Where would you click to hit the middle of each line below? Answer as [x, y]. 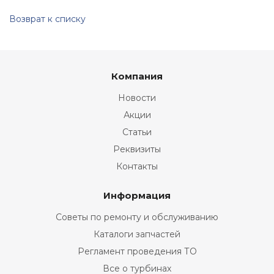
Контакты [137, 166]
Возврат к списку [47, 19]
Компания [137, 76]
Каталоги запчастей [137, 234]
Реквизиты [137, 149]
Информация [137, 195]
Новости [137, 98]
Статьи [137, 132]
